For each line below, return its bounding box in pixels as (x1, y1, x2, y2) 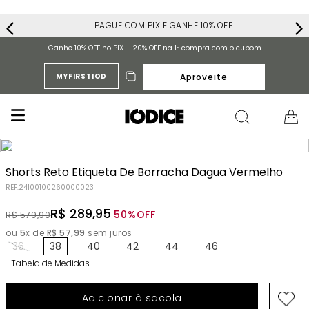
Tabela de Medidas (11, 257, 90, 269)
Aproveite (180, 70, 228, 83)
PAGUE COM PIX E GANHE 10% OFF (88, 19, 226, 31)
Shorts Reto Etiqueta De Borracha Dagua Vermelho (6, 164, 283, 180)
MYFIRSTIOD (56, 71, 108, 81)
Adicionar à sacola (81, 291, 182, 306)
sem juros (85, 227, 132, 239)
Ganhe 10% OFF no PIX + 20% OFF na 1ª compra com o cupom (48, 43, 261, 53)
